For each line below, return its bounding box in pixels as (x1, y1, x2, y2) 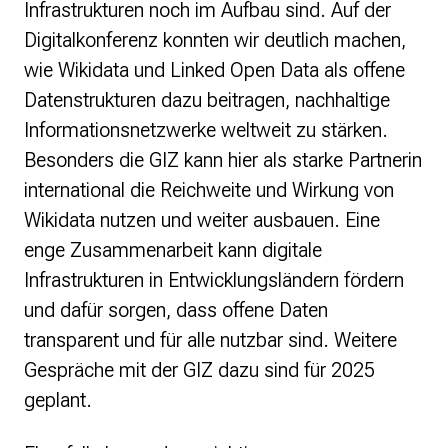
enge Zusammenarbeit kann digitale (24, 238, 322, 263)
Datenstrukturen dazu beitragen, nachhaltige (24, 88, 390, 113)
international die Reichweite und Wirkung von (24, 178, 394, 203)
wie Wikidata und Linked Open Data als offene (24, 58, 405, 83)
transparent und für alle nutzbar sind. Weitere (24, 328, 397, 353)
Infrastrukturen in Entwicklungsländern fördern (24, 268, 404, 293)
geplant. (24, 388, 92, 413)
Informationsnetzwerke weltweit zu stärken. (24, 118, 388, 143)
